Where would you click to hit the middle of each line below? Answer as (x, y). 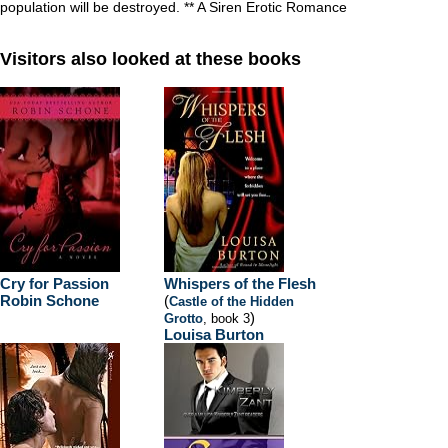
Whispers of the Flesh (240, 283)
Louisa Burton (214, 334)
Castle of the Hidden (231, 301)
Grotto (183, 318)
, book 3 (226, 318)
